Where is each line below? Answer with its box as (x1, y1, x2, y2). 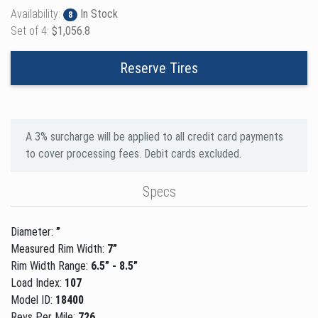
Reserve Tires (120, 59, 198, 77)
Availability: (11, 6, 63, 21)
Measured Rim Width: (11, 241, 107, 256)
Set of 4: (11, 23, 52, 38)
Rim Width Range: (11, 258, 91, 273)
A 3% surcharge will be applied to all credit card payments (26, 129, 283, 143)
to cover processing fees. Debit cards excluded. (26, 146, 241, 160)
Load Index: (11, 275, 65, 290)
